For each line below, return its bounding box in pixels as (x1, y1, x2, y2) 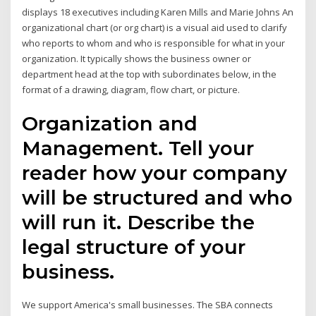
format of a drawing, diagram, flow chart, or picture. (22, 83, 241, 96)
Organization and (22, 111, 198, 136)
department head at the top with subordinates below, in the (22, 67, 277, 80)
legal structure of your (22, 235, 246, 260)
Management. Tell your (22, 136, 255, 161)
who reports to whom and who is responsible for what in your (22, 36, 286, 49)
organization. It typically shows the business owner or (22, 51, 252, 65)
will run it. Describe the (22, 210, 255, 235)
